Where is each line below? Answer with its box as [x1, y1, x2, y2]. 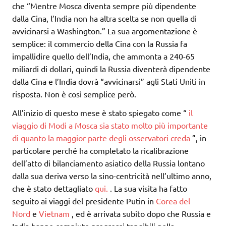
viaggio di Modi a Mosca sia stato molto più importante [12, 120, 208, 131]
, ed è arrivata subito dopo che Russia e [70, 208, 211, 219]
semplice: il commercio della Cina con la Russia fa [12, 38, 187, 49]
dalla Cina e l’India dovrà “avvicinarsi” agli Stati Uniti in [12, 76, 205, 87]
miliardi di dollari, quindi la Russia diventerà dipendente [12, 64, 210, 74]
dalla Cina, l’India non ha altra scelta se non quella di [12, 13, 197, 24]
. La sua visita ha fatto [108, 183, 187, 194]
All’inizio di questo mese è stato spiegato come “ [12, 107, 189, 118]
